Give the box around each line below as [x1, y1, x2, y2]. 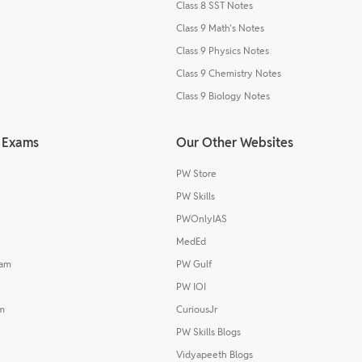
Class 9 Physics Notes [176, 44, 269, 57]
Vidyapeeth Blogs [176, 347, 253, 360]
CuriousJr [176, 302, 217, 315]
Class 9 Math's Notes [176, 21, 264, 34]
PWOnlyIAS [176, 212, 227, 225]
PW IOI [176, 280, 206, 293]
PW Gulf [176, 257, 212, 270]
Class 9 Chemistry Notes [176, 66, 281, 79]
